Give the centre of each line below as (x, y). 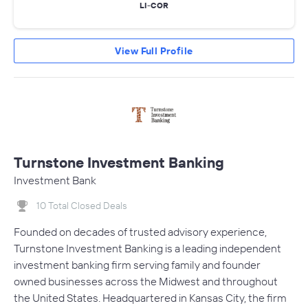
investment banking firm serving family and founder (137, 265)
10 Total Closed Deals (82, 206)
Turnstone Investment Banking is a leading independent (147, 249)
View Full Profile (154, 51)
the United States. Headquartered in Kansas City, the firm (150, 298)
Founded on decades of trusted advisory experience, (140, 232)
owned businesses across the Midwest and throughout (146, 282)
